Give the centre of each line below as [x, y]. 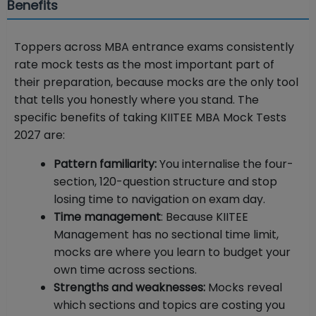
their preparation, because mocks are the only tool [156, 83]
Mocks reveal [244, 288]
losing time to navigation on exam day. [159, 200]
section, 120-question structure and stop [165, 182]
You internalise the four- [225, 164]
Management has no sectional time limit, [166, 235]
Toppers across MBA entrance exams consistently [154, 47]
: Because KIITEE [205, 217]
